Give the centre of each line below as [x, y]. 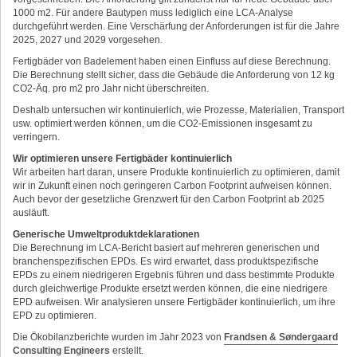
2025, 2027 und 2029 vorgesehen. [88, 39]
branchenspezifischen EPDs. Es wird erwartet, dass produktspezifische [166, 261]
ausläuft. [31, 212]
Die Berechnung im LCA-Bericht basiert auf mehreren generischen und [166, 247]
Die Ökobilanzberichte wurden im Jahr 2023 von [118, 337]
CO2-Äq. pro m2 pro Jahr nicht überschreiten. [111, 88]
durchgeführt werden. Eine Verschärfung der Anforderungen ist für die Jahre [176, 26]
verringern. [36, 137]
